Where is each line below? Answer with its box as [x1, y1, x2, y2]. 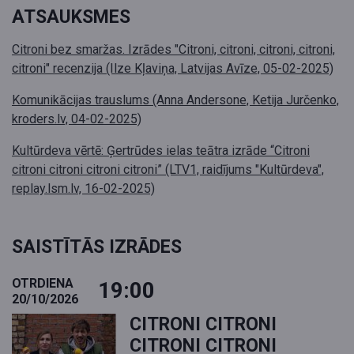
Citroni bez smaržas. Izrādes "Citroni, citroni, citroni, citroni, [12, 42, 335, 58]
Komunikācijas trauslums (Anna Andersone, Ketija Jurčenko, [12, 92, 339, 108]
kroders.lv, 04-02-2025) [12, 111, 141, 127]
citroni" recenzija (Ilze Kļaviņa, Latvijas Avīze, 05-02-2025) [12, 61, 333, 77]
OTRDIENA [12, 276, 73, 292]
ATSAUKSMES [12, 6, 130, 28]
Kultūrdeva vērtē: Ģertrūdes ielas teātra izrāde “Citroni [12, 143, 310, 159]
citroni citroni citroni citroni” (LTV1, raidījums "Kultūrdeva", [12, 162, 324, 178]
